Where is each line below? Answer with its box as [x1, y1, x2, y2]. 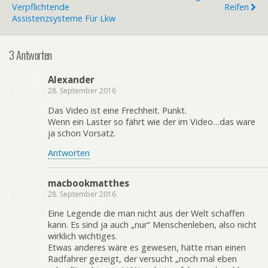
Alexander [48, 74, 95, 86]
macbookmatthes [48, 176, 129, 189]
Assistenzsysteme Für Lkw [12, 13, 115, 24]
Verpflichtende [12, 1, 69, 13]
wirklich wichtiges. [48, 230, 117, 242]
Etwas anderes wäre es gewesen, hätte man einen [48, 242, 246, 253]
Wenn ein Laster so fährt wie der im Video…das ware [48, 115, 255, 127]
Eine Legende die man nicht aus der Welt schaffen [48, 208, 245, 219]
